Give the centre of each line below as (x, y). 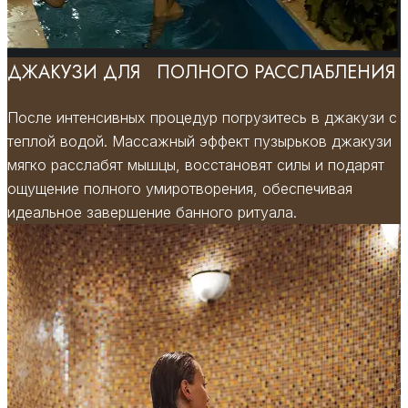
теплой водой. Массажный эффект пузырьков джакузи (199, 142)
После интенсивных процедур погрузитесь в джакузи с (202, 118)
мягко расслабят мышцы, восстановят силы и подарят (196, 165)
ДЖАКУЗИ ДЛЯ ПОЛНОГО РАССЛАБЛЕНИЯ (201, 73)
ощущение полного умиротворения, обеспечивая (180, 189)
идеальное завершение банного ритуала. (152, 213)
